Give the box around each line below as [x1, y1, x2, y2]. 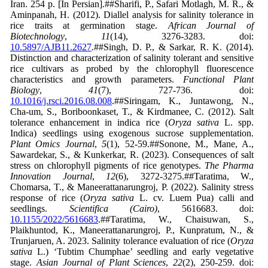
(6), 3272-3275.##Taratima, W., [115, 171, 254, 182]
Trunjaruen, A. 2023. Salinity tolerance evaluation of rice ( [10, 236, 230, 246]
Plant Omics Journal [10, 139, 95, 150]
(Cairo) [130, 203, 157, 214]
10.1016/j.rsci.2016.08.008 [10, 96, 112, 106]
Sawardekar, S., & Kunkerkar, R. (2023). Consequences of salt [10, 150, 254, 160]
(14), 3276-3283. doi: [109, 31, 254, 42]
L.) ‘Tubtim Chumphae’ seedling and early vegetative [37, 246, 254, 257]
